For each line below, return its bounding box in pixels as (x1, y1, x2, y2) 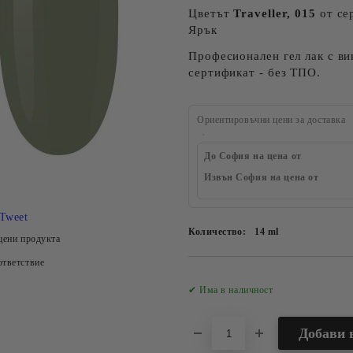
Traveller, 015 (233, 7, 316, 20)
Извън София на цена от (204, 172, 319, 183)
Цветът (188, 7, 234, 20)
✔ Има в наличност (188, 284, 273, 295)
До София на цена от (204, 150, 302, 162)
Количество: (188, 226, 247, 237)
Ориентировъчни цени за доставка (197, 114, 346, 125)
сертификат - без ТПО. (188, 66, 321, 79)
